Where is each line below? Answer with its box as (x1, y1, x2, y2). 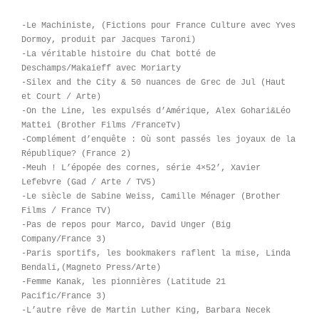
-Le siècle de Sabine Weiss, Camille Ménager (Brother (21, 191, 281, 202)
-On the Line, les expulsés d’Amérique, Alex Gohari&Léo (21, 105, 291, 116)
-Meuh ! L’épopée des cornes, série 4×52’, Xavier (21, 162, 261, 173)
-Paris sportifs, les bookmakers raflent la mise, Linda (21, 248, 291, 258)
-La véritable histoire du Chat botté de (21, 48, 216, 59)
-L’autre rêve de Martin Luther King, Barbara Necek (21, 305, 271, 315)
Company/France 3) (21, 234, 106, 244)
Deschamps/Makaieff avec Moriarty (21, 63, 181, 73)
